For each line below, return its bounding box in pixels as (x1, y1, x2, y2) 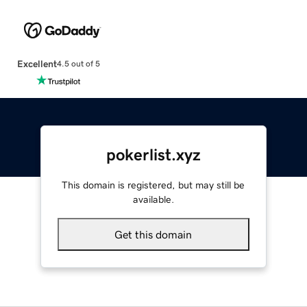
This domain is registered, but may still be (62, 180, 245, 190)
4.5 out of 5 (56, 60, 100, 69)
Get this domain (114, 228, 193, 240)
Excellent (16, 58, 57, 69)
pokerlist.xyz (106, 146, 201, 163)
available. (132, 194, 174, 204)
